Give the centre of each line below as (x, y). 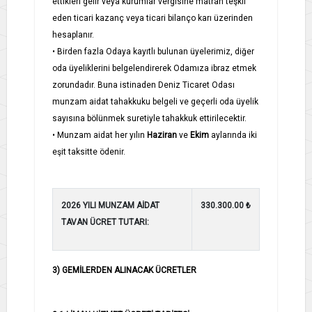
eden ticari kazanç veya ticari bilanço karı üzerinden (153, 18)
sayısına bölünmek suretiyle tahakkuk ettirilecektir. (149, 118)
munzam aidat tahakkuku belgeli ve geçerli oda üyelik (155, 101)
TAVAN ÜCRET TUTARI (104, 222)
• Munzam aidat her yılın (99, 135)
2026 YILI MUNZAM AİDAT (110, 205)
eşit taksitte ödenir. (89, 151)
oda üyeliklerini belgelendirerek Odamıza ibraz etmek (154, 68)
